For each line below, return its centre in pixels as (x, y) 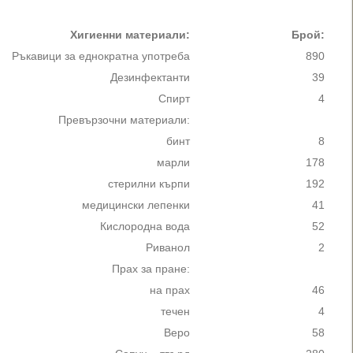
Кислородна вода (145, 227)
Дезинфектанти (150, 78)
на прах (170, 290)
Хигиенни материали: (130, 35)
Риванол (168, 248)
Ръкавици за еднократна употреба (101, 56)
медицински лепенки (136, 205)
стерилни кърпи (149, 184)
